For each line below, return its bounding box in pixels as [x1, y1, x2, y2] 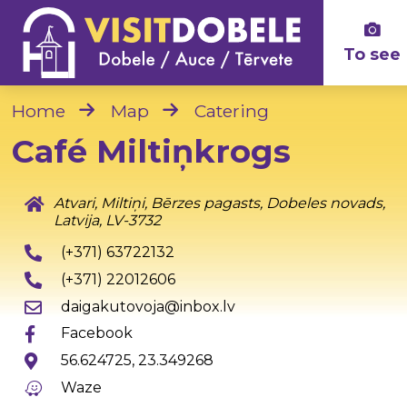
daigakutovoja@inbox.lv [60, 297, 235, 315]
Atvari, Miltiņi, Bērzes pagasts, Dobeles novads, [53, 194, 385, 213]
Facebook [60, 324, 133, 342]
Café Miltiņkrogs [12, 131, 292, 171]
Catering [194, 100, 270, 122]
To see [343, 45, 402, 64]
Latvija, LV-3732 [53, 212, 161, 230]
